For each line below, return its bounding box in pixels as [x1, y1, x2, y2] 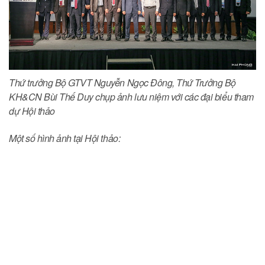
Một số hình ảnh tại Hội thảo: [9, 131, 121, 146]
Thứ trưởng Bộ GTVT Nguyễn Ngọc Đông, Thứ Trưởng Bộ [9, 76, 236, 90]
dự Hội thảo [9, 104, 55, 118]
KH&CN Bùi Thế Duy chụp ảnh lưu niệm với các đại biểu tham [9, 90, 254, 104]
